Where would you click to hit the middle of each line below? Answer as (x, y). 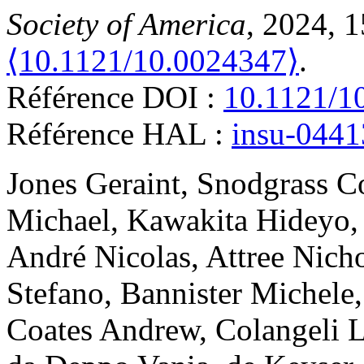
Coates (50, 330)
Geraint (133, 184)
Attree (245, 257)
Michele (302, 293)
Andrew (149, 330)
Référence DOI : (115, 97)
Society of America (126, 24)
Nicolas (143, 257)
